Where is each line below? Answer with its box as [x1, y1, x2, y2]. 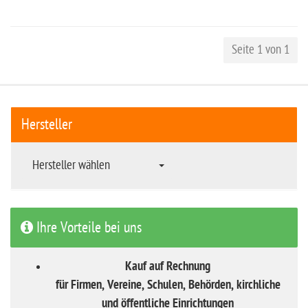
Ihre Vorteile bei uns [33, 219, 142, 236]
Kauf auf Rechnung [125, 259, 210, 275]
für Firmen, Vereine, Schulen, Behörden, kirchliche [55, 278, 280, 294]
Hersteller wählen [32, 158, 110, 173]
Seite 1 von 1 [232, 43, 289, 57]
